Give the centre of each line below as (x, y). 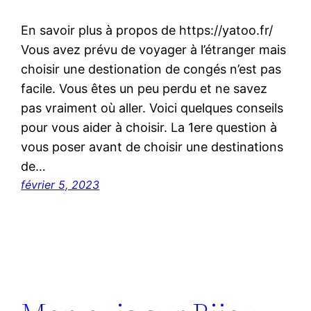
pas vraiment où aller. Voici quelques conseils (152, 108)
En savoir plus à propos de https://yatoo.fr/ (147, 30)
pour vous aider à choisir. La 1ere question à (149, 127)
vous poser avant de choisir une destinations (152, 146)
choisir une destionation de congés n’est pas (151, 69)
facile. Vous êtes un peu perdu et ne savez (144, 88)
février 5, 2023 (60, 184)
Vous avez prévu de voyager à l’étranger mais (154, 49)
